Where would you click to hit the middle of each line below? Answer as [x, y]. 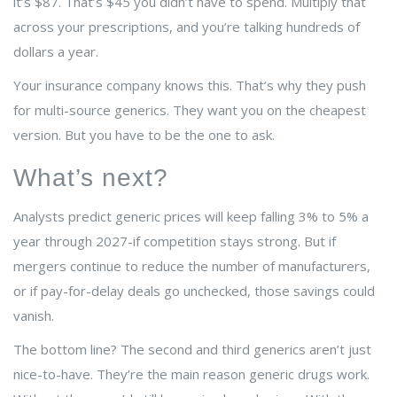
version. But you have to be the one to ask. [144, 135]
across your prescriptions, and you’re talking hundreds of [187, 27]
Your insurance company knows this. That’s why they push [190, 86]
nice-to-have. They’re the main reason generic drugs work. [191, 374]
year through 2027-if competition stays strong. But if [175, 241]
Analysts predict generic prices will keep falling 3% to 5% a [191, 217]
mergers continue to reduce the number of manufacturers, [192, 266]
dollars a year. [56, 52]
